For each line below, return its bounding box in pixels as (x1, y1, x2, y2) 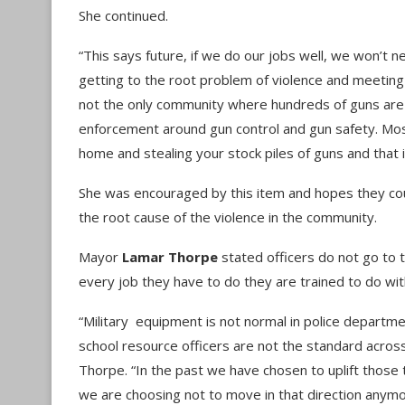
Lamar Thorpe (122, 248, 218, 266)
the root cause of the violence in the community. (79, 208, 377, 226)
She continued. (79, 6, 168, 24)
